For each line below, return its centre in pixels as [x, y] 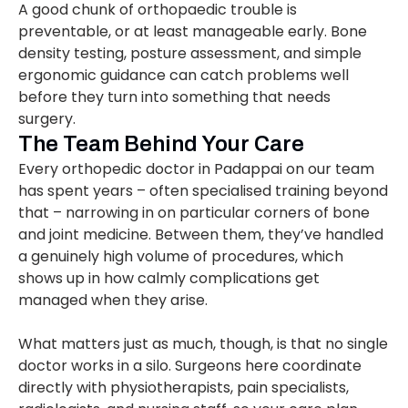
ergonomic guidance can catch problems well [184, 76]
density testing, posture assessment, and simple [190, 54]
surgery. [47, 119]
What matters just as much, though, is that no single [203, 344]
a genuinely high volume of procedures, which [181, 257]
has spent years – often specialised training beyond [203, 191]
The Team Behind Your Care [161, 144]
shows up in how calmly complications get [169, 279]
